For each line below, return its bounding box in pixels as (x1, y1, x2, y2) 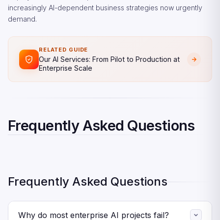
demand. (8, 15, 37, 23)
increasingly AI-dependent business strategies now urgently (8, 3, 202, 12)
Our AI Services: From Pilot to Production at (39, 55, 180, 63)
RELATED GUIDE (39, 46, 88, 53)
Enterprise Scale (39, 64, 92, 72)
